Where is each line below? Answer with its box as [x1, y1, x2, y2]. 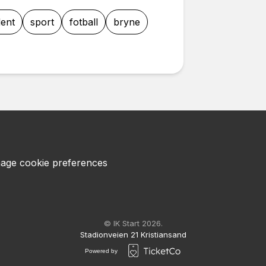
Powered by [84, 247, 118, 254]
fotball [69, 16, 98, 28]
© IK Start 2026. [103, 218, 163, 228]
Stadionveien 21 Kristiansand [80, 230, 186, 239]
